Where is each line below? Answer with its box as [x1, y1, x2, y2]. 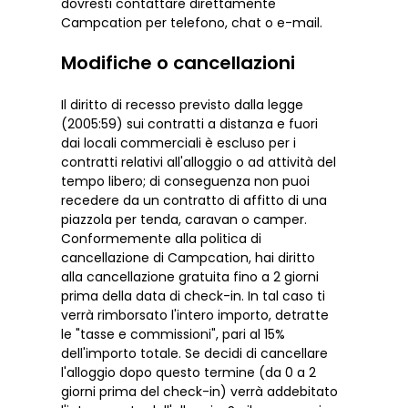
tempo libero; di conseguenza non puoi [61, 171, 311, 190]
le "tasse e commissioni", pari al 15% [61, 324, 286, 343]
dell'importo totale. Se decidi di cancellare [61, 343, 329, 362]
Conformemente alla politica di [61, 229, 262, 248]
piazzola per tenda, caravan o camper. [61, 209, 308, 229]
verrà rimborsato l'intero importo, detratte [61, 305, 330, 324]
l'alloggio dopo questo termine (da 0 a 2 [61, 362, 317, 382]
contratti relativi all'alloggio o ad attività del [61, 152, 337, 171]
